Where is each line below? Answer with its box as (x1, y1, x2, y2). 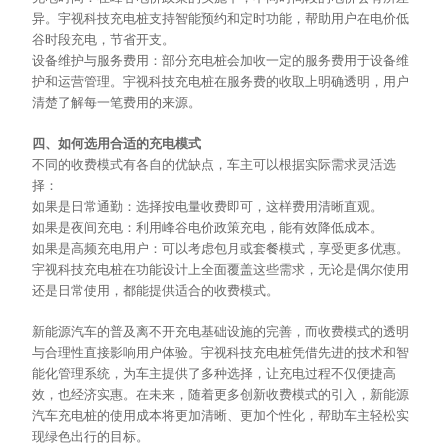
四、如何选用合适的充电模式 (32, 136, 202, 152)
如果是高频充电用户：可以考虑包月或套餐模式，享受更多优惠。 (32, 241, 410, 257)
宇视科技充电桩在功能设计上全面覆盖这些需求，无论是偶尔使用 (32, 262, 410, 278)
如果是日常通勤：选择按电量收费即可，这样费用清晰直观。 (32, 199, 384, 215)
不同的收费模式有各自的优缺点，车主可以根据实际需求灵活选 (32, 157, 397, 173)
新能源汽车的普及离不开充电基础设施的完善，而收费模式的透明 (32, 324, 410, 340)
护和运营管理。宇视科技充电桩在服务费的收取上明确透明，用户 (32, 74, 410, 90)
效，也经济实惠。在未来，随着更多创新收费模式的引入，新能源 (32, 387, 410, 403)
